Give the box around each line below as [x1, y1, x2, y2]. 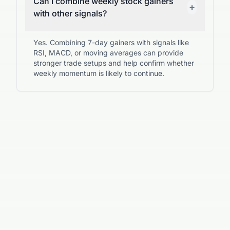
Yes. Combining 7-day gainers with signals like [33, 38, 189, 47]
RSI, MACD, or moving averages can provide [33, 48, 183, 57]
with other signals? [33, 8, 107, 18]
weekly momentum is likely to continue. [33, 69, 164, 78]
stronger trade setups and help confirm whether [33, 59, 194, 67]
